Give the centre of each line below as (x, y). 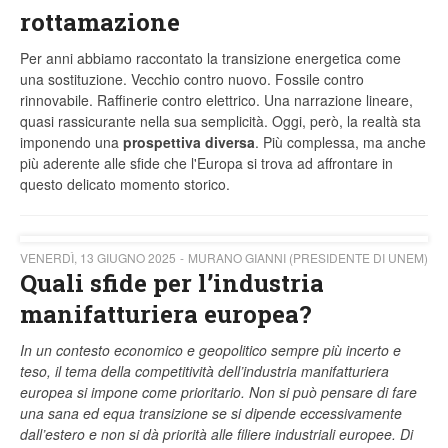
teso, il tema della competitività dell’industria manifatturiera (204, 371)
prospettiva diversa (189, 142)
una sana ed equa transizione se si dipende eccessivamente (211, 413)
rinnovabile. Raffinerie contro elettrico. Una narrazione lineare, (216, 100)
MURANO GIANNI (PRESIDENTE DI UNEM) (308, 258)
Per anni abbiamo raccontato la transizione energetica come (210, 58)
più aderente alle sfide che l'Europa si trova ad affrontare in (206, 163)
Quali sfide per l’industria (172, 283)
